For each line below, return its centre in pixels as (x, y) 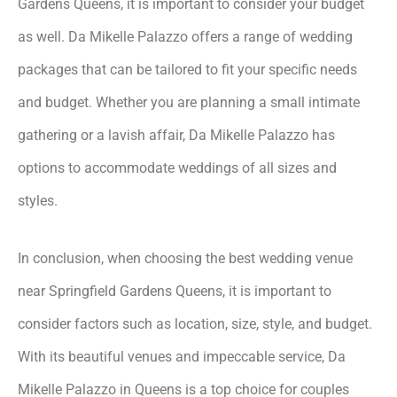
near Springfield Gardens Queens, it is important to (175, 291)
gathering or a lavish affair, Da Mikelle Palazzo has (176, 135)
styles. (38, 200)
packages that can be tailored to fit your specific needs (187, 69)
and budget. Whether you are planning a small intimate (189, 102)
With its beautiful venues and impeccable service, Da (182, 356)
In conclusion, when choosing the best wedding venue (185, 258)
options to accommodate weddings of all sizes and (177, 167)
